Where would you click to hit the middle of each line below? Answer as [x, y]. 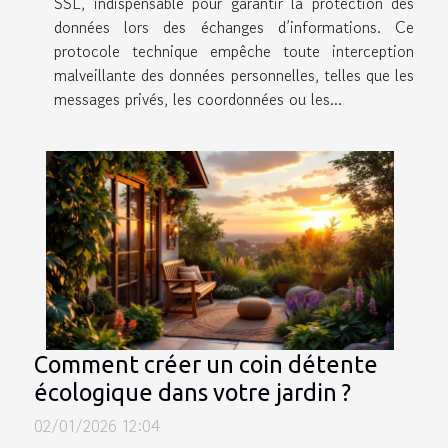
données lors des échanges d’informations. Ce [234, 26]
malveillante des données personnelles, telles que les [234, 74]
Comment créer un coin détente [206, 363]
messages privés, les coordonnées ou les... [198, 98]
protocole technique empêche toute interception [234, 50]
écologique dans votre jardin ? [192, 391]
